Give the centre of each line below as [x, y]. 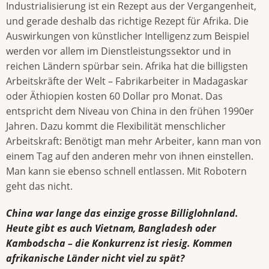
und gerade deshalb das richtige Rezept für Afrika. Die [127, 21]
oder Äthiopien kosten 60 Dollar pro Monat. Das [114, 96]
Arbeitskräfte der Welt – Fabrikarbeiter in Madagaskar [127, 81]
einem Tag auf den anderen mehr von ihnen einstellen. [130, 156]
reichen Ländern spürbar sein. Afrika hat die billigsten [127, 66]
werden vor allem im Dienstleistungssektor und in [119, 51]
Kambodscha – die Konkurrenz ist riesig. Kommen [119, 243]
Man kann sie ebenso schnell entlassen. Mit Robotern [126, 171]
